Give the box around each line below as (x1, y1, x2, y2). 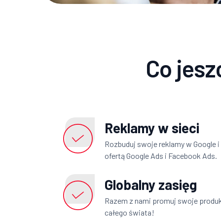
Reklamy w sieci (105, 119, 200, 137)
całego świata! (105, 208, 155, 218)
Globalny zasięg (105, 176, 197, 193)
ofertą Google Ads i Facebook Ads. (105, 151, 218, 161)
